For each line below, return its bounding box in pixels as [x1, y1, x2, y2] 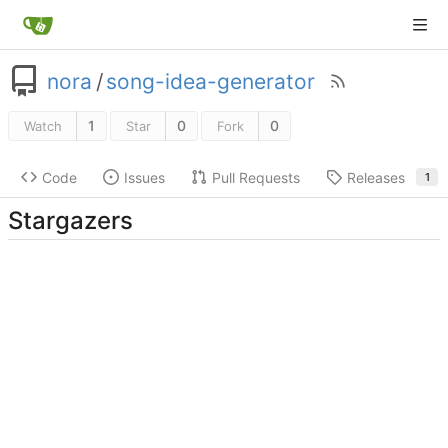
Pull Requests [212, 168, 300, 186]
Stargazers [8, 206, 133, 236]
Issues [124, 168, 165, 186]
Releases [347, 168, 405, 186]
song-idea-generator [106, 68, 315, 94]
